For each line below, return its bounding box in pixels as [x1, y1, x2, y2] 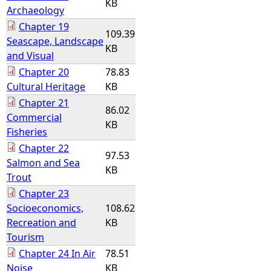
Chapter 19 [19, 20, 69, 33]
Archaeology [7, 4, 64, 17]
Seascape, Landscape [7, 34, 103, 48]
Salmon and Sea [7, 156, 80, 169]
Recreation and [7, 216, 76, 229]
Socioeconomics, [7, 201, 83, 215]
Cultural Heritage [7, 80, 85, 93]
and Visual [7, 49, 54, 62]
